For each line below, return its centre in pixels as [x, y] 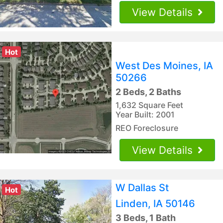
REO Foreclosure [147, 128]
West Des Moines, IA [164, 65]
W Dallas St [142, 187]
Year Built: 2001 [145, 114]
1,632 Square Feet [149, 105]
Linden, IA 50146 [155, 203]
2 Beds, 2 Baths [148, 92]
